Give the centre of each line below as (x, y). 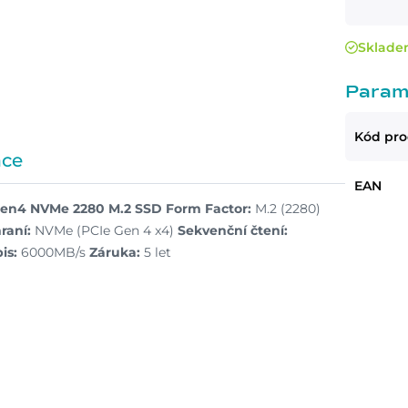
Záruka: (115, 252)
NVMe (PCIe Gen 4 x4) (104, 230)
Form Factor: (209, 209)
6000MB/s (53, 252)
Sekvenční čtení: (233, 230)
